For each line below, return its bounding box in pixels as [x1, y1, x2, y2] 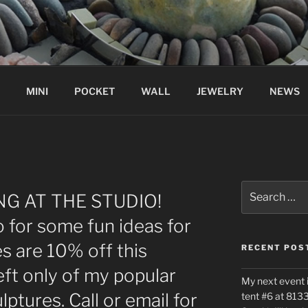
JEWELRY [196, 85, 243, 97]
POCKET [74, 85, 115, 97]
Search [240, 181, 274, 193]
